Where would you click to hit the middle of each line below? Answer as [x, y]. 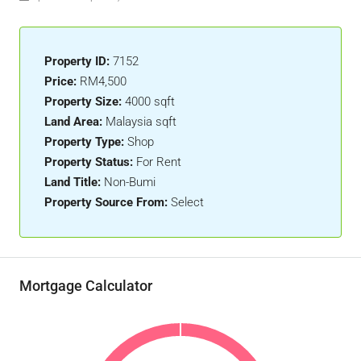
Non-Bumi [130, 182]
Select [187, 202]
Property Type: [84, 142]
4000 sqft [150, 102]
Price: [60, 81]
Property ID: [77, 61]
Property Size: [83, 102]
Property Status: [89, 162]
